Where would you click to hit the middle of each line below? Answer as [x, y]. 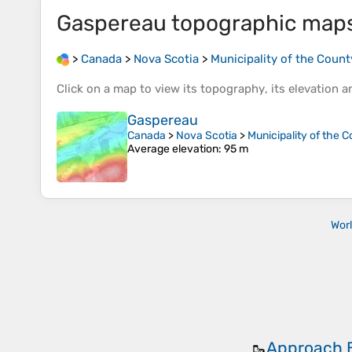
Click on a [85, 89]
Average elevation [173, 149]
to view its [169, 89]
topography [233, 89]
